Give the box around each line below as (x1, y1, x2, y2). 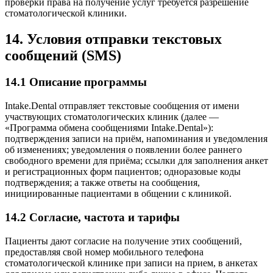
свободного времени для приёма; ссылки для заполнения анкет (5, 155, 268, 166)
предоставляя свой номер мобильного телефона (5, 246, 204, 257)
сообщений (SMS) (5, 47, 121, 63)
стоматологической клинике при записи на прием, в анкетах (5, 257, 258, 268)
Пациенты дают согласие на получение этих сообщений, (5, 235, 242, 246)
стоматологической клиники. (5, 7, 127, 18)
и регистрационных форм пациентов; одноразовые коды (5, 166, 241, 177)
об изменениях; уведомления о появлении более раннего (5, 144, 242, 155)
